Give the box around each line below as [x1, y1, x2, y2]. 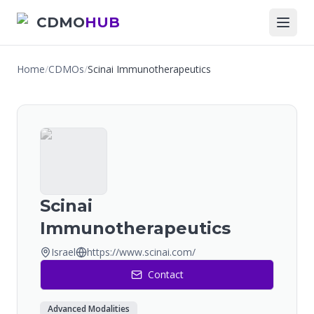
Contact [147, 268, 184, 281]
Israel [51, 245, 76, 259]
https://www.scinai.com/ [87, 245, 196, 259]
